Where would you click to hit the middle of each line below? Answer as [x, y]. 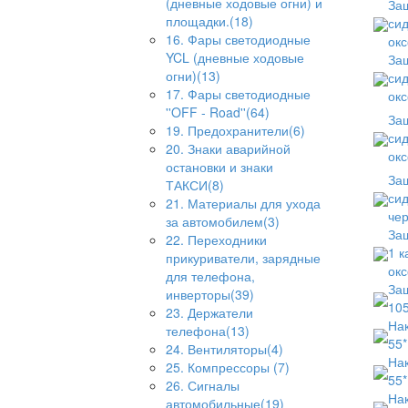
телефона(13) [208, 331]
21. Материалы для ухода [243, 203]
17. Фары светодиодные [238, 94]
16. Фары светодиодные [238, 39]
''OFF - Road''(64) [218, 112]
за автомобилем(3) [223, 221]
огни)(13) [193, 76]
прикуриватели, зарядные [243, 258]
